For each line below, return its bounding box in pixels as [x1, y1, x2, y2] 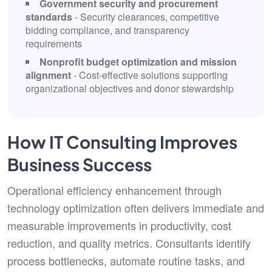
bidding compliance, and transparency [25, 23, 189, 37]
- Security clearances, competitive [72, 10, 219, 24]
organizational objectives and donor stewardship [25, 81, 234, 95]
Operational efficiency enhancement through [7, 182, 222, 198]
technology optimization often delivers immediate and [7, 200, 264, 216]
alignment [25, 68, 71, 82]
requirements [25, 36, 82, 50]
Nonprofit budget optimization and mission [39, 55, 237, 69]
